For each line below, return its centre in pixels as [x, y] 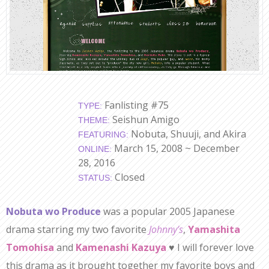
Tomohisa [30, 248]
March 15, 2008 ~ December [176, 149]
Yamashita [214, 230]
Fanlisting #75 [135, 105]
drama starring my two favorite [77, 230]
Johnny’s [166, 230]
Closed [128, 177]
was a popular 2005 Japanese [168, 212]
